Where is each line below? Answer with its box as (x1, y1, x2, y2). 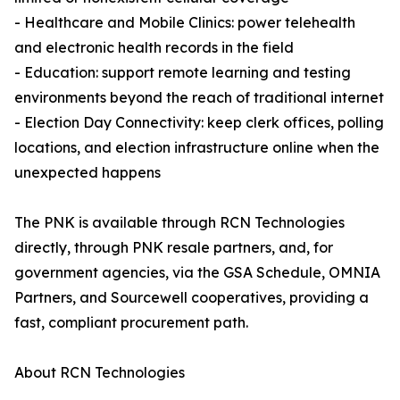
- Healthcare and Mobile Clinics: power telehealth (14, 13, 355, 32)
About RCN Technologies (14, 363, 185, 382)
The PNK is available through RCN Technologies (14, 213, 345, 232)
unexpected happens (14, 163, 161, 182)
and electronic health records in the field (14, 38, 294, 57)
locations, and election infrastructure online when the (14, 138, 379, 157)
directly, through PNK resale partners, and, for (14, 238, 333, 257)
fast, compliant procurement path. (14, 313, 248, 332)
